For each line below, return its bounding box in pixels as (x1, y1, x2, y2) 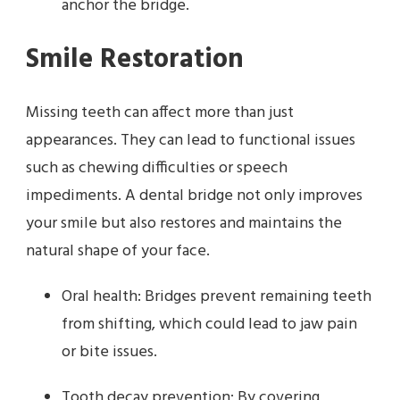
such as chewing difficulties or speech (26, 155, 287, 182)
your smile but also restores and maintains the (26, 211, 342, 237)
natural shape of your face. (26, 238, 210, 265)
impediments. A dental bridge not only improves (26, 183, 362, 210)
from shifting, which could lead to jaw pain (62, 312, 357, 338)
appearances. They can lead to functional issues (26, 128, 355, 154)
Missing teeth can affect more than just (26, 100, 294, 127)
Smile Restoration (26, 38, 244, 82)
